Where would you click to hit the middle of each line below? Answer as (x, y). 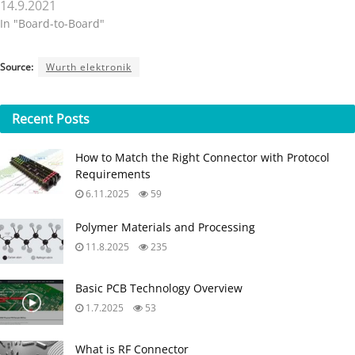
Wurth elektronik (89, 67)
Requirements (113, 174)
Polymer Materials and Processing (165, 227)
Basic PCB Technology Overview (159, 288)
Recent (34, 118)
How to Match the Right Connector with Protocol (202, 157)
